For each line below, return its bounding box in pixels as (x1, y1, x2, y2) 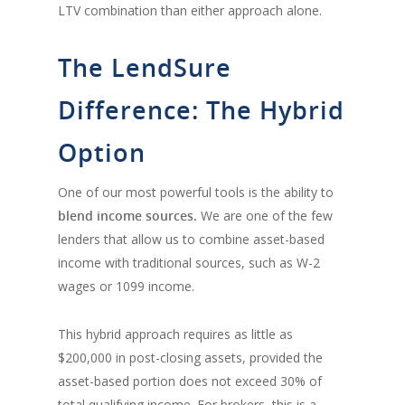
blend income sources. (58, 206, 197, 224)
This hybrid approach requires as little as (58, 325, 293, 343)
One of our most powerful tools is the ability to (58, 183, 334, 201)
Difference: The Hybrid (58, 92, 344, 127)
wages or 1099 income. (58, 277, 194, 295)
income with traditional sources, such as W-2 (58, 253, 320, 271)
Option (58, 135, 146, 169)
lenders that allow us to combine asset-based (58, 230, 325, 248)
